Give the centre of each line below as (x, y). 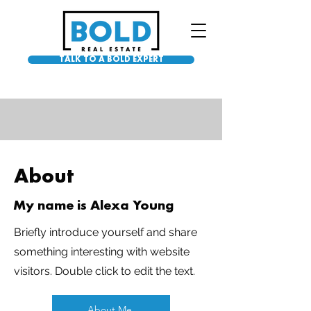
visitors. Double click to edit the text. (104, 271)
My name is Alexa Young (93, 206)
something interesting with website (102, 252)
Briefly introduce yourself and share (106, 232)
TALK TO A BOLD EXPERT (111, 60)
